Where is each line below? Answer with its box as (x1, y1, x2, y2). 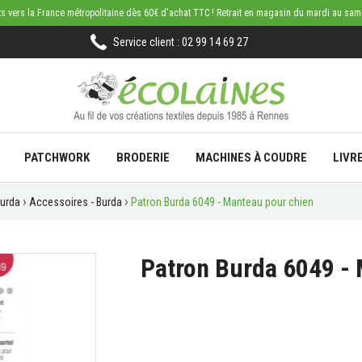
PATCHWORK (24, 150, 90, 165)
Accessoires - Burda (29, 195, 122, 208)
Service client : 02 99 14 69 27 (113, 36, 249, 48)
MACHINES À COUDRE (195, 150, 307, 165)
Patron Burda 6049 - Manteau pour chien (131, 195, 314, 208)
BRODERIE (116, 150, 170, 165)
